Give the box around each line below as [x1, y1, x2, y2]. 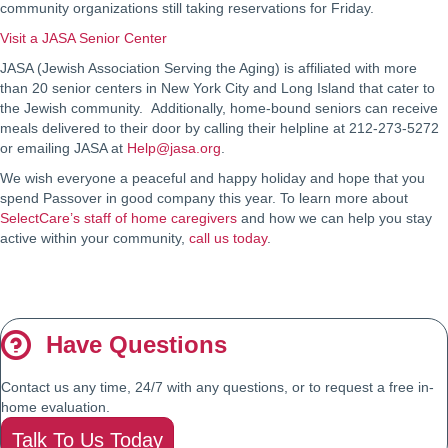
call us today [189, 230, 267, 247]
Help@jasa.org [127, 140, 221, 157]
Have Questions [46, 331, 227, 359]
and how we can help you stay [237, 210, 432, 227]
